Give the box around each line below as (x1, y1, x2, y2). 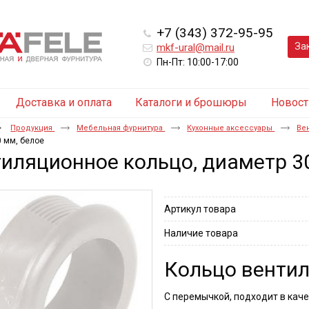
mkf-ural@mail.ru (157, 41, 235, 54)
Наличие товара (163, 228, 238, 239)
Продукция (10, 123, 55, 132)
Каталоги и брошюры (135, 96, 247, 109)
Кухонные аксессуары (187, 123, 275, 132)
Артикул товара (163, 203, 236, 215)
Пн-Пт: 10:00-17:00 (157, 57, 239, 68)
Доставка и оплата (15, 96, 112, 109)
